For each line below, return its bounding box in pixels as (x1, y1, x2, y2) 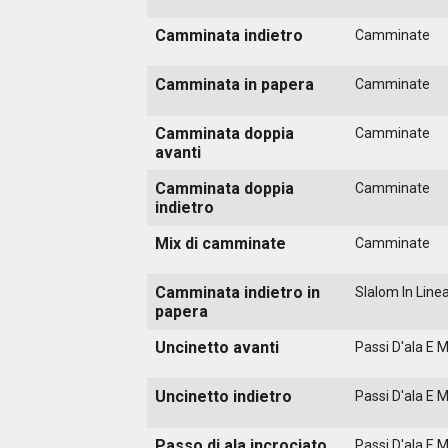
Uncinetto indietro (155, 386, 292, 406)
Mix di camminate (155, 233, 286, 253)
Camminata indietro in (155, 282, 320, 302)
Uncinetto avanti (155, 337, 279, 357)
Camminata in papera (155, 74, 314, 94)
